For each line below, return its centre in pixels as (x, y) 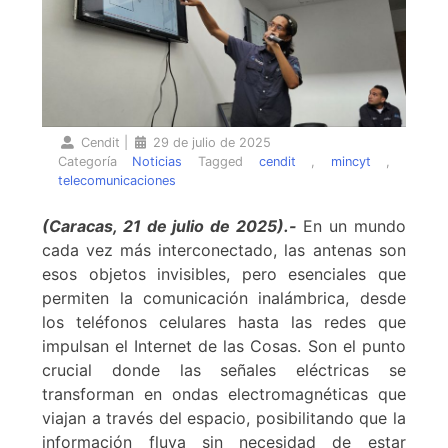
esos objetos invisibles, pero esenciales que (224, 273)
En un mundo (351, 225)
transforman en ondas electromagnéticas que (224, 393)
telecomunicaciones (116, 180)
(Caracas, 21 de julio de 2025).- (169, 225)
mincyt (350, 161)
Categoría (95, 161)
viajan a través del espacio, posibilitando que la (224, 417)
